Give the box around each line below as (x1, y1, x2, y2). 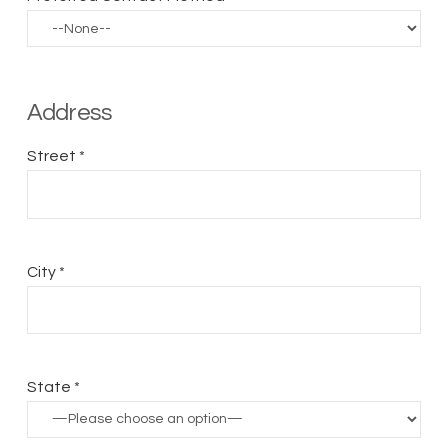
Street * (26, 148, 85, 165)
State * (26, 378, 80, 395)
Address (26, 101, 113, 126)
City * (26, 263, 65, 280)
